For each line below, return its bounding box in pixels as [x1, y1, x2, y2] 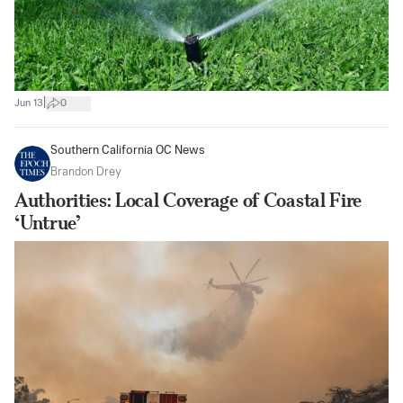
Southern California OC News [50, 145, 205, 157]
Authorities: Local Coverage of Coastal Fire [14, 189, 363, 212]
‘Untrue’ [14, 211, 81, 235]
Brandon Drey [50, 166, 121, 179]
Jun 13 [14, 97, 43, 109]
